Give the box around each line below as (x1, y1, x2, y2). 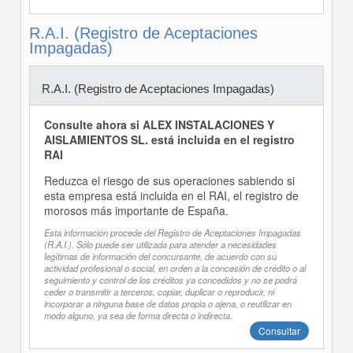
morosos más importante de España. (43, 203, 229, 218)
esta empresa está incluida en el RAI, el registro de (43, 188, 299, 203)
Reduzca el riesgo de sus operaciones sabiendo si (43, 173, 295, 188)
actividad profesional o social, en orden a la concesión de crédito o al (43, 262, 306, 275)
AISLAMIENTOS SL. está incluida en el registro (43, 132, 295, 147)
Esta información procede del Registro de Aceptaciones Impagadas (43, 226, 301, 240)
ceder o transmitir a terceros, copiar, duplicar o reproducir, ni (43, 285, 274, 299)
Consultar (258, 324, 301, 338)
